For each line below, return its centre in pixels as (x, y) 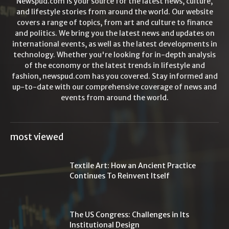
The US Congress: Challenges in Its (129, 214)
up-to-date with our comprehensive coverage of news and (114, 87)
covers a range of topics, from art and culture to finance (114, 22)
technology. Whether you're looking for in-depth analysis (114, 54)
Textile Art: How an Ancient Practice (133, 165)
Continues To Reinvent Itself (120, 176)
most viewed (37, 137)
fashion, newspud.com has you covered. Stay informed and (114, 76)
